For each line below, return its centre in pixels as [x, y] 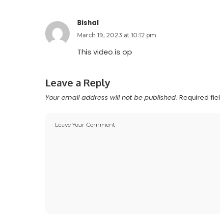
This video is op [105, 52]
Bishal [88, 23]
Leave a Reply [78, 83]
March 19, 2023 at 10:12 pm [117, 35]
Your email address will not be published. [111, 98]
